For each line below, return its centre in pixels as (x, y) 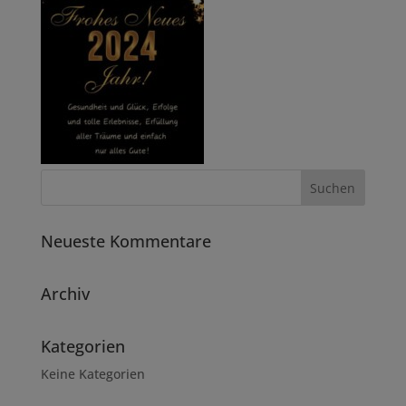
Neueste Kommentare (126, 241)
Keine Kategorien (92, 374)
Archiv (65, 294)
